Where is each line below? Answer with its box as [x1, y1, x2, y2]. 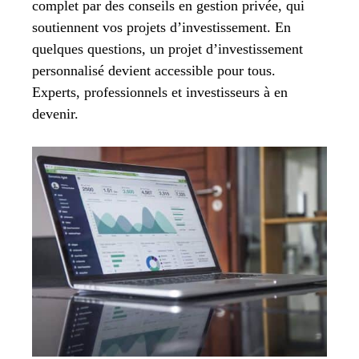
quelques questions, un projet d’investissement [32, 40, 303, 57]
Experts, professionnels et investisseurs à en [32, 83, 288, 100]
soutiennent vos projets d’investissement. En [32, 18, 291, 35]
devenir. [32, 105, 79, 122]
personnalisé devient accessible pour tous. [32, 62, 276, 79]
